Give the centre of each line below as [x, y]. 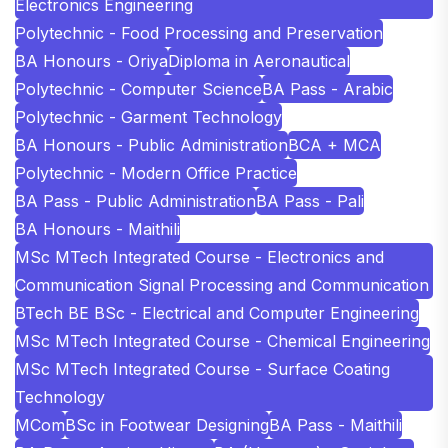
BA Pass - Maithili [335, 424]
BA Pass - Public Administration [135, 200]
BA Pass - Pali [310, 200]
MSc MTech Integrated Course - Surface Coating [202, 368]
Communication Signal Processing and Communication [222, 284]
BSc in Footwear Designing [167, 424]
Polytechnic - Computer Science [138, 88]
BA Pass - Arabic [327, 88]
